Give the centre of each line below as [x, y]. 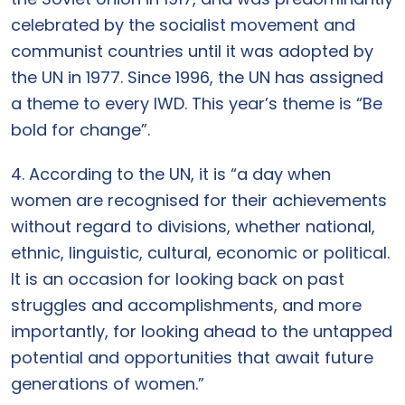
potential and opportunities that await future [192, 358]
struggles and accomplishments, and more [186, 305]
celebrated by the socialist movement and [183, 25]
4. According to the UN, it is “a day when [171, 174]
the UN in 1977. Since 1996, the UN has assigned [197, 77]
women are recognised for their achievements [199, 200]
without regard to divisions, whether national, [193, 226]
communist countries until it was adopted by [192, 51]
